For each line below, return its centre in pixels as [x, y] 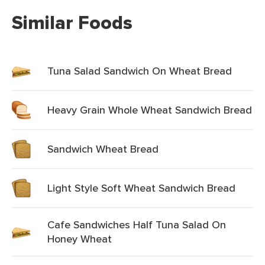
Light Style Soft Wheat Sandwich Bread [141, 188]
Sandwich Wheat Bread [103, 149]
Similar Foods [72, 22]
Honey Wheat [80, 239]
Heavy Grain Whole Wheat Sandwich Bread [150, 110]
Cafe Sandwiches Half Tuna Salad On [137, 224]
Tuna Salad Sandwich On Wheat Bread [140, 71]
